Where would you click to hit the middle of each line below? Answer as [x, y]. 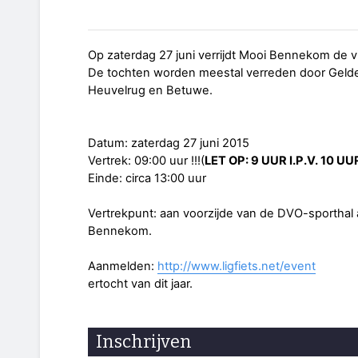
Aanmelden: [123, 267]
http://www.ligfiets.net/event [237, 267]
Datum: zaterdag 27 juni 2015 [169, 143]
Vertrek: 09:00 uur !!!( [146, 161]
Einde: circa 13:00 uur [147, 179]
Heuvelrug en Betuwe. [150, 91]
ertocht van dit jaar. [140, 284]
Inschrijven [144, 342]
